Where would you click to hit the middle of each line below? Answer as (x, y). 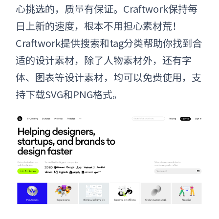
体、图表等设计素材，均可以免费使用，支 (109, 77)
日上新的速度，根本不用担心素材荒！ (99, 26)
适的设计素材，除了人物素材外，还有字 (104, 60)
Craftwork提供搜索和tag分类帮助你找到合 (109, 43)
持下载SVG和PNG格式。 (69, 94)
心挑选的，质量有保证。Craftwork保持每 (107, 9)
